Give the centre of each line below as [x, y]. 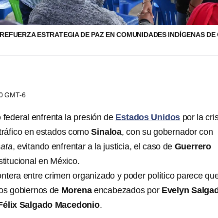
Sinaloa [107, 132]
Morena [77, 190]
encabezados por [127, 190]
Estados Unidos [148, 117]
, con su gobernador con [167, 132]
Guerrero [193, 146]
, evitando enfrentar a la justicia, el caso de [93, 146]
